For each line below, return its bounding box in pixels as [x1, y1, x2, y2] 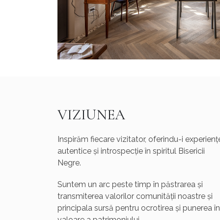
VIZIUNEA [57, 105, 125, 124]
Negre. [57, 158, 81, 167]
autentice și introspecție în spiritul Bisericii [57, 146, 205, 156]
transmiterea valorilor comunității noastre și [57, 191, 213, 201]
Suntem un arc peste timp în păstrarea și [57, 179, 203, 189]
